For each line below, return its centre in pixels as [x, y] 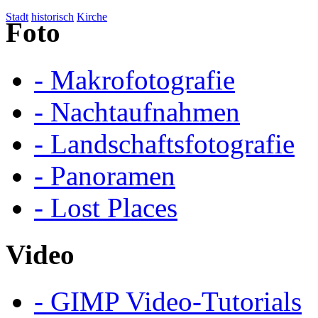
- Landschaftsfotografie [164, 143]
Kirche [92, 17]
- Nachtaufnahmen [137, 111]
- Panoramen [105, 175]
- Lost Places [106, 207]
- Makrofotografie [135, 79]
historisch [53, 17]
